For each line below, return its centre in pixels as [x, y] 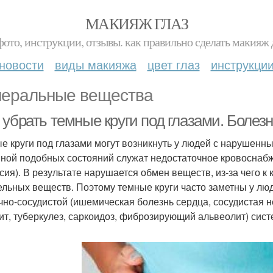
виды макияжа [95, 64]
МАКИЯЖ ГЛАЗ [136, 23]
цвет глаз [173, 64]
